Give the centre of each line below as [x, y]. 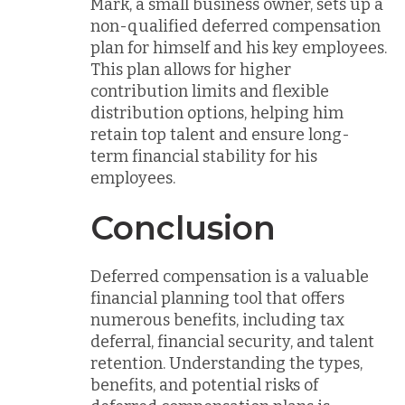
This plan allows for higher [191, 69]
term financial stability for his [204, 156]
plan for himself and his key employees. [239, 47]
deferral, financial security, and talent [232, 342]
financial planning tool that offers [217, 298]
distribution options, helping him [217, 113]
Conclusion [183, 228]
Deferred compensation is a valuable [230, 277]
